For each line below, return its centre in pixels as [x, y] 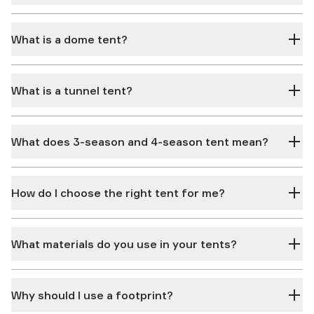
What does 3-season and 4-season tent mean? [140, 142]
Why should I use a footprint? [92, 295]
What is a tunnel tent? [72, 90]
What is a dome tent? [69, 39]
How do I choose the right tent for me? [118, 193]
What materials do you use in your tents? [124, 244]
